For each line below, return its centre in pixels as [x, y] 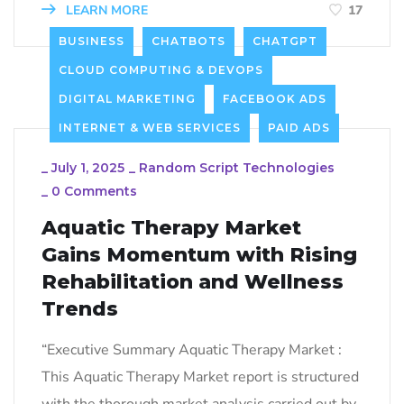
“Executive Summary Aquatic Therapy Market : [199, 349]
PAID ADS [299, 127]
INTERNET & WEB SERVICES [150, 127]
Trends [80, 308]
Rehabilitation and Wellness [193, 281]
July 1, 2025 [88, 167]
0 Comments [94, 191]
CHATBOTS [188, 41]
